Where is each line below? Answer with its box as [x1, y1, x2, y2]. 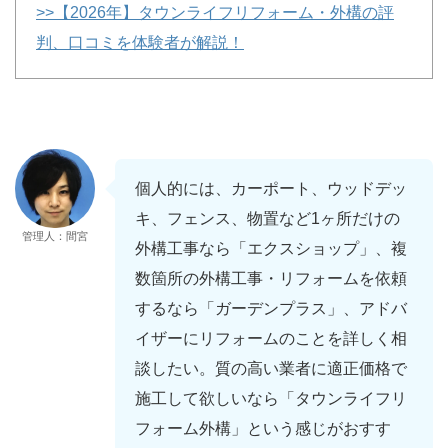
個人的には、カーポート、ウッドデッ [135, 180, 407, 198]
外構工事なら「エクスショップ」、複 [135, 240, 407, 258]
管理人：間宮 [22, 230, 88, 243]
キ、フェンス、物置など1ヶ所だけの [135, 210, 400, 228]
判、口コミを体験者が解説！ [36, 34, 244, 52]
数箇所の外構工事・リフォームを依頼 [135, 270, 407, 288]
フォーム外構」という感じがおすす [135, 420, 391, 438]
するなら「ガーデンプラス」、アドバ [135, 300, 407, 318]
